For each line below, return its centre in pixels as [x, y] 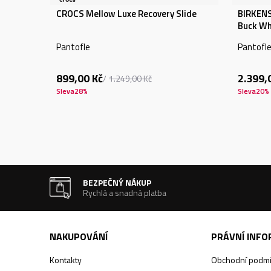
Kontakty [66, 260]
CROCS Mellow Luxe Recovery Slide [126, 14]
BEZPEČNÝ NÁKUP [117, 182]
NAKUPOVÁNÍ [79, 237]
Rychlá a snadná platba [125, 193]
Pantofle [73, 47]
